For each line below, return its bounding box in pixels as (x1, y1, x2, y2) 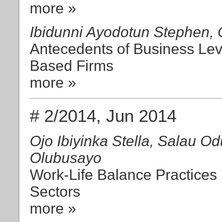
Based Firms (30, 57, 113, 74)
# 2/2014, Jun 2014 (30, 106, 176, 125)
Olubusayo (30, 150, 102, 166)
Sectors (30, 183, 80, 200)
